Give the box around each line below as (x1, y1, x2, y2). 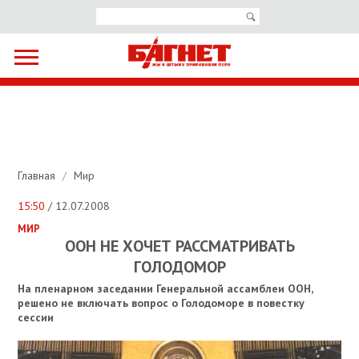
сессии (18, 310, 54, 325)
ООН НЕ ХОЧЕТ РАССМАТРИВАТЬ (64, 236, 295, 257)
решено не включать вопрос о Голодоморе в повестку (18, 296, 305, 311)
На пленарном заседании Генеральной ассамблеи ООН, (18, 281, 313, 296)
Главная (18, 168, 59, 184)
